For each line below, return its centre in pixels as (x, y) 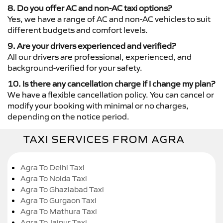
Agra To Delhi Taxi (53, 167)
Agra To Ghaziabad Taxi (62, 189)
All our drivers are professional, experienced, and (100, 57)
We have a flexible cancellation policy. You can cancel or (111, 95)
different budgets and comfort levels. (78, 30)
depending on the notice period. (68, 116)
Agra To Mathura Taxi (59, 211)
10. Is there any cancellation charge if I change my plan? (111, 84)
